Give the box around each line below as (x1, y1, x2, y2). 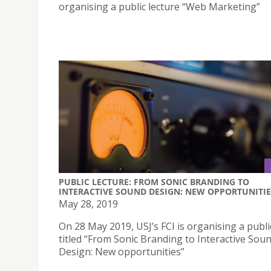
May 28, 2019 (59, 197, 118, 211)
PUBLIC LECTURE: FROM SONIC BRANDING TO (59, 175, 249, 188)
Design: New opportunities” (59, 244, 184, 258)
